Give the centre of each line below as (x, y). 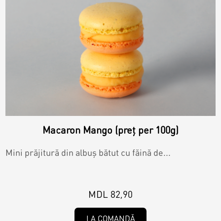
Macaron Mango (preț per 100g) (110, 130)
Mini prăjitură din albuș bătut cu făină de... (88, 152)
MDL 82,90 (110, 194)
